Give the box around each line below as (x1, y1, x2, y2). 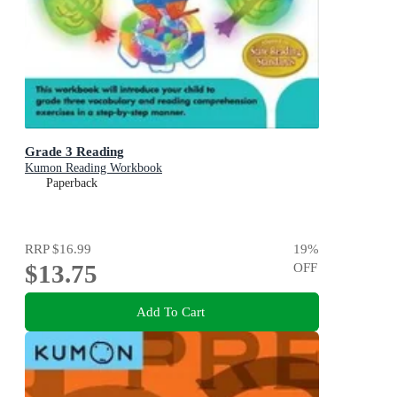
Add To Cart (136, 304, 205, 320)
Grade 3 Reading (25, 144, 124, 160)
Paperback (46, 176, 97, 191)
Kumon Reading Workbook (25, 161, 162, 175)
